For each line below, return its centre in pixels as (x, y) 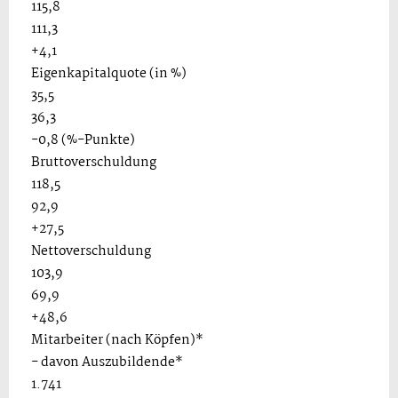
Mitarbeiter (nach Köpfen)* (117, 340)
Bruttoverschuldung (94, 163)
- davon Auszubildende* (107, 362)
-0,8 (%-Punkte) (83, 140)
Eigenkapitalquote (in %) (109, 74)
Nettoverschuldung (91, 251)
